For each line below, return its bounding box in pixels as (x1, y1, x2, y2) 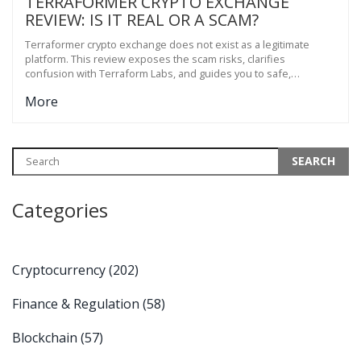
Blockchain (12, 328, 81, 346)
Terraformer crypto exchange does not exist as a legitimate (25, 36, 309, 52)
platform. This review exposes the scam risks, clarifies (25, 51, 285, 66)
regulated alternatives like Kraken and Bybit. (25, 80, 235, 95)
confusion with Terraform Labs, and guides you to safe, (25, 65, 291, 81)
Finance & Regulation (12, 294, 143, 313)
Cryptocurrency (12, 260, 109, 279)
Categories (12, 196, 108, 223)
